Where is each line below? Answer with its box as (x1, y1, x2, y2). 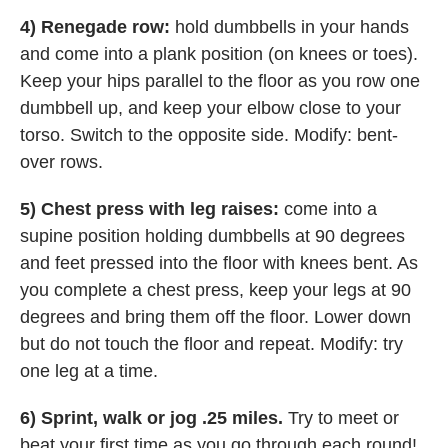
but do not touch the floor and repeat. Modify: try (20, 334, 403, 355)
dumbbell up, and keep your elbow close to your (20, 98, 401, 119)
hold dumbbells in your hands (170, 17, 409, 38)
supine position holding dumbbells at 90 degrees (20, 226, 405, 247)
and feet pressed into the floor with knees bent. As (20, 253, 418, 274)
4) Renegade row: (20, 17, 170, 38)
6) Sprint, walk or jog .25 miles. (20, 408, 288, 429)
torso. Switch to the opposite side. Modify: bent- (20, 125, 398, 146)
